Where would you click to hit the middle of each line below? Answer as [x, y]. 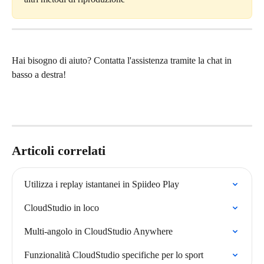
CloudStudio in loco [62, 207]
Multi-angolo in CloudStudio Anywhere [98, 231]
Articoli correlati [59, 150]
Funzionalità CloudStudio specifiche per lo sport [114, 255]
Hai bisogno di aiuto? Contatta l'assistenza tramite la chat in [123, 61]
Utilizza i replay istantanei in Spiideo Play [102, 184]
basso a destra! [39, 75]
